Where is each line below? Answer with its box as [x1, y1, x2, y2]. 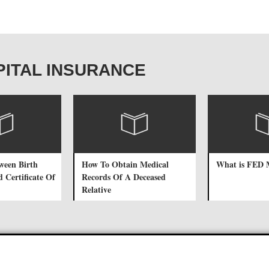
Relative [82, 183, 111, 196]
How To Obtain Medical [82, 157, 169, 171]
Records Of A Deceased [82, 170, 166, 183]
